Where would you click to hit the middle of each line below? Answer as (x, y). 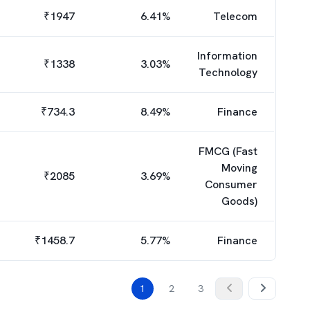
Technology (228, 72)
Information (227, 56)
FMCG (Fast (228, 151)
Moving (239, 168)
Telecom (235, 16)
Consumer (231, 184)
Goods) (239, 201)
